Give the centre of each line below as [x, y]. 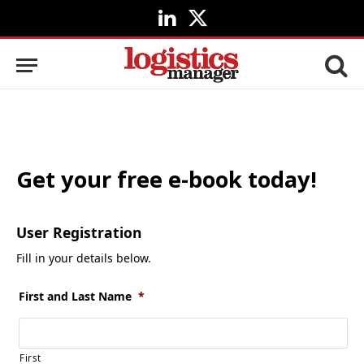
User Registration [79, 232]
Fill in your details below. [84, 258]
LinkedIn [187, 26]
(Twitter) [219, 43]
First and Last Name [75, 296]
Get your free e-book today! [167, 179]
